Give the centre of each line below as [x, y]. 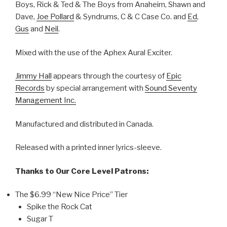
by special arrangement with [95, 88]
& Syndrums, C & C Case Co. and [131, 17]
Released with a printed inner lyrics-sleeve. [88, 148]
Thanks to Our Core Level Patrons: [82, 171]
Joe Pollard [55, 17]
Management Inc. [46, 101]
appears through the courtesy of [109, 76]
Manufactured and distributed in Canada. [84, 124]
